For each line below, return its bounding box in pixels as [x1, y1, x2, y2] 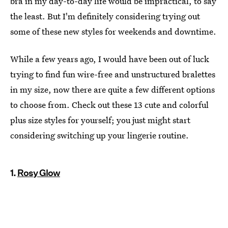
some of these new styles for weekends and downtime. [10, 25, 216, 37]
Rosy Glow [17, 167, 60, 178]
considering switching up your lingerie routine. [10, 129, 189, 141]
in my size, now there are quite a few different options [10, 83, 215, 95]
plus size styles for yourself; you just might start [10, 114, 190, 126]
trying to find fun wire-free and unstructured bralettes [10, 68, 215, 80]
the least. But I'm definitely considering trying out [10, 10, 200, 22]
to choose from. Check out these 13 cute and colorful [10, 99, 209, 110]
